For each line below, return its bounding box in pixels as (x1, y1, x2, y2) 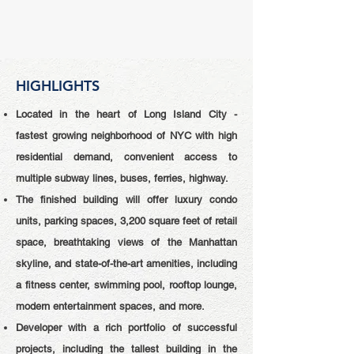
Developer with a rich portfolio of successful (16, 322, 237, 333)
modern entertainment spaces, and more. (16, 300, 205, 312)
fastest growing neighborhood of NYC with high (16, 130, 237, 141)
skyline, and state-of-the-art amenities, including (16, 258, 237, 269)
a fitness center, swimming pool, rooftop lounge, (16, 279, 237, 291)
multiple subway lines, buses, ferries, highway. (16, 172, 228, 184)
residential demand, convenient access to (16, 151, 237, 163)
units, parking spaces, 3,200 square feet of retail (16, 215, 237, 227)
